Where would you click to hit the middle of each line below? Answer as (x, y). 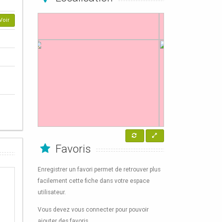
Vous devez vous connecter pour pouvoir (93, 210)
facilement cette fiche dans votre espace (94, 181)
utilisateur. (52, 192)
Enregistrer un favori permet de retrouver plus (99, 169)
